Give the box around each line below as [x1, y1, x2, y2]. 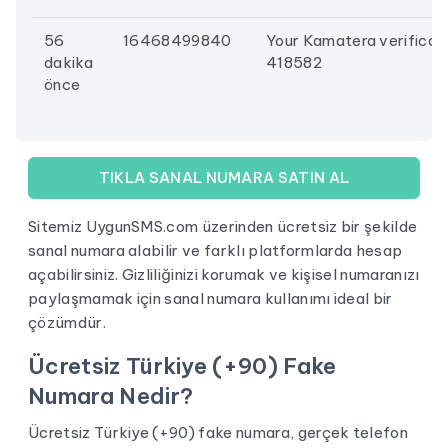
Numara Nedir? [28, 382, 194, 410]
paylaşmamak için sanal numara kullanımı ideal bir [28, 289, 393, 308]
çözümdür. [28, 313, 106, 332]
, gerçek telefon [289, 423, 409, 442]
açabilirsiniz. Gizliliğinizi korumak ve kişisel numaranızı [28, 265, 420, 284]
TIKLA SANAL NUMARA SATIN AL [98, 168, 350, 187]
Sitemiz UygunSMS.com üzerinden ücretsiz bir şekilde [28, 217, 418, 236]
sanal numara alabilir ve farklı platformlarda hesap [28, 241, 403, 260]
